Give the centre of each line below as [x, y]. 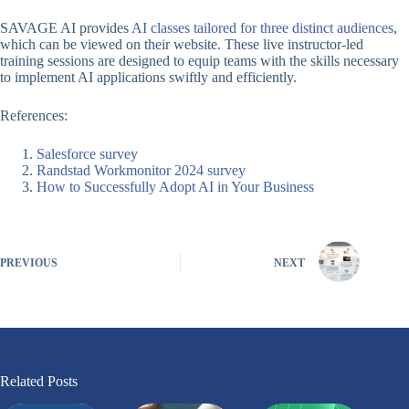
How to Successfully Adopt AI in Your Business [175, 187]
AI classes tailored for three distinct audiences [262, 28]
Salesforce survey [87, 154]
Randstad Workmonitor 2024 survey [141, 171]
